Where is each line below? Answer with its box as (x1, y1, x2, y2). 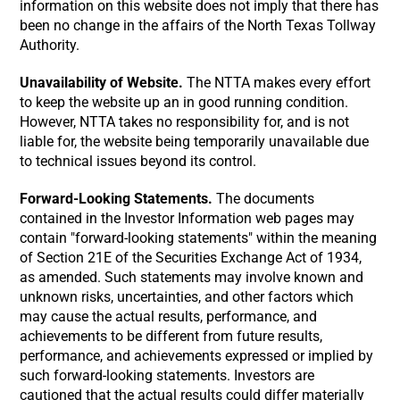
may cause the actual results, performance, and (20, 308, 318, 325)
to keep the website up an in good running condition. (20, 94, 349, 111)
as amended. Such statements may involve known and (20, 269, 364, 286)
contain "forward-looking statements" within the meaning (20, 229, 378, 246)
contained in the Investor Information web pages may (20, 210, 355, 227)
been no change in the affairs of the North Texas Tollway (20, 17, 377, 34)
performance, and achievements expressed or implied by (20, 347, 374, 364)
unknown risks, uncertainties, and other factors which (20, 288, 354, 305)
